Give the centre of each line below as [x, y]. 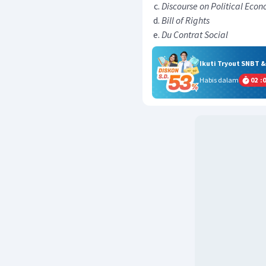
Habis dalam [219, 80]
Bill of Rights [186, 20]
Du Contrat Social [195, 34]
